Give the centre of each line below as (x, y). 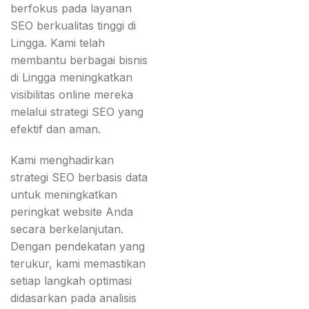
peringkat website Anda (72, 212)
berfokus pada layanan (71, 9)
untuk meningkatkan (64, 195)
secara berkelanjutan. (67, 229)
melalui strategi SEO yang (77, 112)
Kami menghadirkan (62, 160)
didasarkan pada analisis (73, 298)
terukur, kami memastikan (78, 264)
